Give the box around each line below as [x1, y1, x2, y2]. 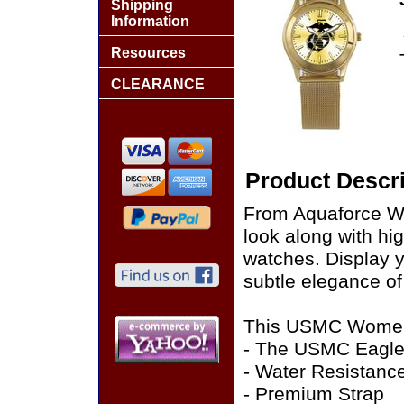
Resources [111, 45, 186, 60]
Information [111, 14, 189, 29]
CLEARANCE [111, 77, 205, 92]
